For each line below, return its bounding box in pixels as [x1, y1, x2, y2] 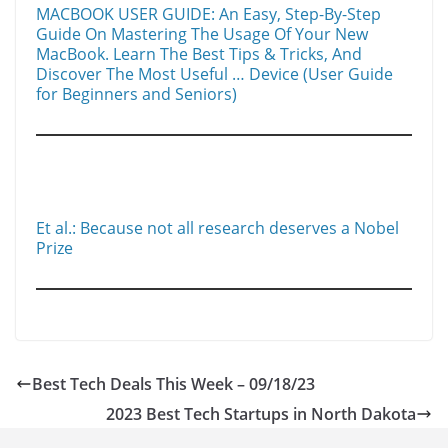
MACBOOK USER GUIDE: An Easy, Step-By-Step [36, 3, 381, 26]
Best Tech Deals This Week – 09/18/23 [32, 373, 315, 396]
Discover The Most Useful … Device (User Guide [36, 63, 393, 86]
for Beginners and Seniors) [36, 83, 237, 106]
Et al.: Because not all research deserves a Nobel [36, 217, 399, 240]
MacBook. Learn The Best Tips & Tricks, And [36, 43, 362, 66]
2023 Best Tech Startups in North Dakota [106, 403, 416, 426]
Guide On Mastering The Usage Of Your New [36, 23, 368, 46]
